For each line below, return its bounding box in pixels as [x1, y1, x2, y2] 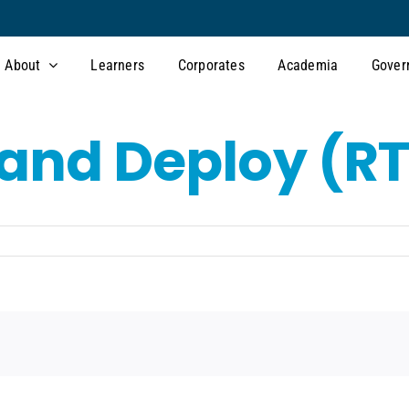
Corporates [177, 56, 245, 74]
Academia [278, 56, 339, 74]
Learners [90, 56, 145, 74]
